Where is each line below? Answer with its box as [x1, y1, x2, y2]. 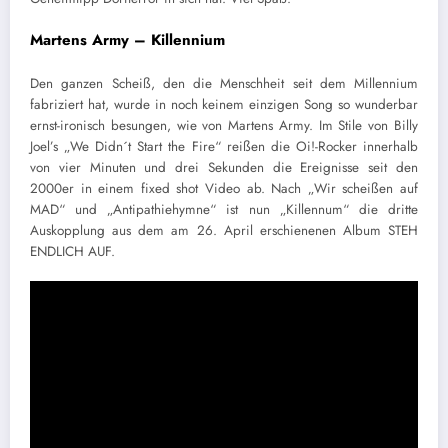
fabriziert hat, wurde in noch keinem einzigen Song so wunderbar [30, 95, 418, 115]
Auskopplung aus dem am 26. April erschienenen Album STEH [30, 221, 418, 241]
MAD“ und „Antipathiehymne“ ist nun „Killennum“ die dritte [30, 200, 418, 220]
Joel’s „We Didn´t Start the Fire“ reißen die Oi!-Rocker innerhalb [30, 137, 418, 157]
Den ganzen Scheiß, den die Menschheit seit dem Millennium [30, 74, 418, 94]
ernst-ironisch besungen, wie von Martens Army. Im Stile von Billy [30, 116, 418, 136]
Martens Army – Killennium [30, 28, 225, 51]
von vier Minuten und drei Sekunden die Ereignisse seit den [30, 158, 418, 178]
